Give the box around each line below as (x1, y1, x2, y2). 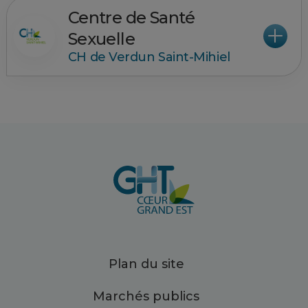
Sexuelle (67, 29, 135, 49)
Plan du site (108, 256, 184, 272)
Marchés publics (93, 288, 200, 304)
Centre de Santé (67, 8, 195, 27)
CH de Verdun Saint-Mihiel (67, 49, 230, 65)
